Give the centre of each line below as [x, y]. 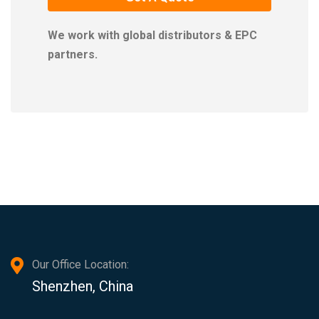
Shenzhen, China [83, 287]
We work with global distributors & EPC [152, 36]
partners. [73, 55]
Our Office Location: [80, 265]
